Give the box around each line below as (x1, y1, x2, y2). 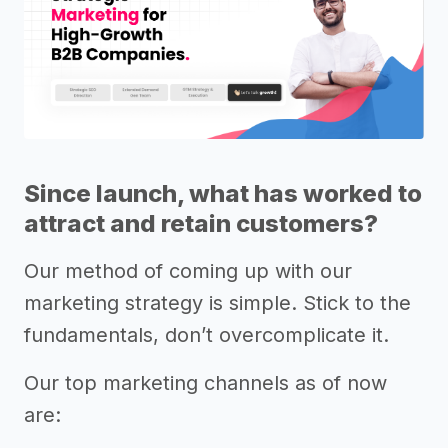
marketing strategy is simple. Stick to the (24, 291, 411, 315)
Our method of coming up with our (24, 259, 352, 283)
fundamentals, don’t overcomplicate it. (24, 323, 389, 347)
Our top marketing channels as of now (24, 371, 387, 395)
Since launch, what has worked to (24, 179, 422, 208)
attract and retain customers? (24, 209, 378, 238)
